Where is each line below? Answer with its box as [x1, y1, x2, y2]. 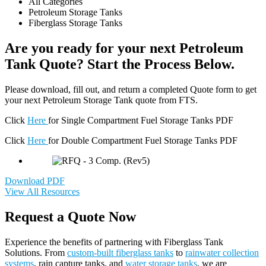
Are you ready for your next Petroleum [5, 40, 243, 56]
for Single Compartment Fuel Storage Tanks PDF [48, 115, 233, 126]
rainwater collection [185, 248, 259, 258]
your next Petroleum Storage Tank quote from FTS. [5, 95, 198, 106]
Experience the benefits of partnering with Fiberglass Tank [5, 237, 223, 248]
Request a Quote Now [5, 209, 136, 225]
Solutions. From [5, 248, 67, 258]
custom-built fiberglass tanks [67, 248, 173, 258]
